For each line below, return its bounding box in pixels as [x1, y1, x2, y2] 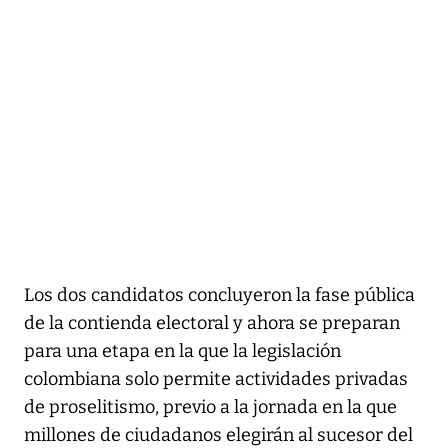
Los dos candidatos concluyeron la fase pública [24, 283, 415, 306]
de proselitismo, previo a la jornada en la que [24, 395, 397, 418]
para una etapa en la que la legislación [24, 339, 341, 362]
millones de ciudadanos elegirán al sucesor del [24, 423, 413, 446]
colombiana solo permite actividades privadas [24, 367, 408, 390]
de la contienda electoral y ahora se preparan [24, 311, 400, 334]
